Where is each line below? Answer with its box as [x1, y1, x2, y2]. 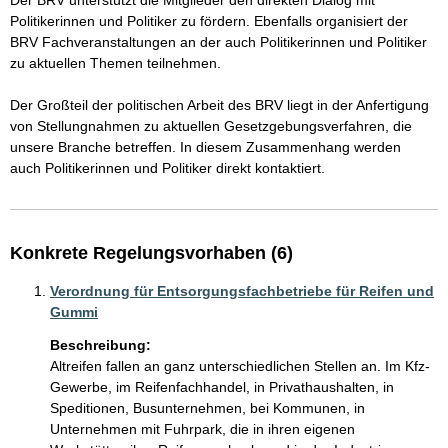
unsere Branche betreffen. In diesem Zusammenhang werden [10, 139, 405, 155]
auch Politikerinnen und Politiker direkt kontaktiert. [10, 160, 325, 176]
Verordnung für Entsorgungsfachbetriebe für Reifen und [50, 283, 434, 299]
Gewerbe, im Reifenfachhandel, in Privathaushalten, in [50, 379, 398, 395]
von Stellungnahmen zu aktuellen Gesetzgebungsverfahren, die [10, 118, 416, 134]
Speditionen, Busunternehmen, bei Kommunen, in [50, 400, 369, 416]
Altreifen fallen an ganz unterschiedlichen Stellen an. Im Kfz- [50, 358, 430, 374]
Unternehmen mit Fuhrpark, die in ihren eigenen [50, 421, 359, 437]
